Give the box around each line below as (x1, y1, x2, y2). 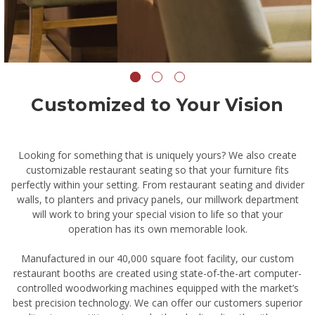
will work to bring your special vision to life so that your (32, 207, 283, 221)
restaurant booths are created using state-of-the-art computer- (13, 266, 302, 281)
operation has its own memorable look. (67, 222, 247, 236)
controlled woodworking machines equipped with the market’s (16, 281, 299, 295)
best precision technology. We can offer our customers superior (13, 296, 302, 310)
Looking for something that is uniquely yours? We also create (18, 148, 297, 162)
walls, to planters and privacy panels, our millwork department (16, 193, 299, 207)
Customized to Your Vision (31, 94, 284, 116)
